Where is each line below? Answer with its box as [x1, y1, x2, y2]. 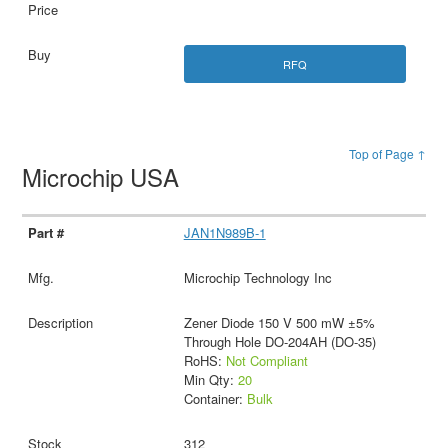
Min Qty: [183, 369, 238, 389]
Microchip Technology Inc [183, 267, 332, 287]
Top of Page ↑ [348, 144, 426, 162]
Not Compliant [225, 350, 308, 370]
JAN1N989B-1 [183, 222, 266, 242]
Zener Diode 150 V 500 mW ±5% [183, 312, 375, 332]
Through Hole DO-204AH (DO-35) [183, 331, 376, 351]
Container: [183, 388, 247, 408]
